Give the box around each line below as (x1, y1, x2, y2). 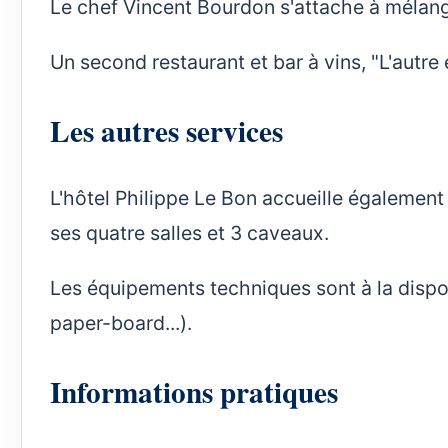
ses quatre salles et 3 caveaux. (50, 221, 329, 246)
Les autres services (50, 108, 283, 152)
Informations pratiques (50, 369, 338, 413)
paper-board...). (50, 310, 192, 335)
